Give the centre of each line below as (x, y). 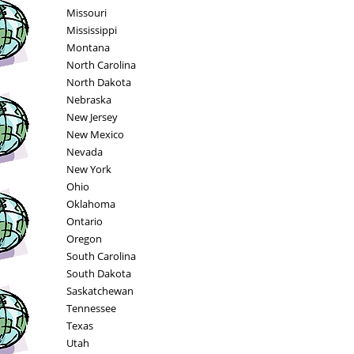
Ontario (84, 221)
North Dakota (98, 82)
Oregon (84, 239)
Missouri (86, 13)
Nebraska (88, 100)
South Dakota (98, 273)
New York (88, 169)
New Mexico (95, 134)
